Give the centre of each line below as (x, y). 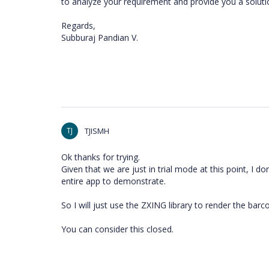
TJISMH (97, 131)
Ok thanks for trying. (101, 157)
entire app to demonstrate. (113, 181)
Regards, (78, 26)
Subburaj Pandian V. (100, 38)
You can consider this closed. (117, 229)
